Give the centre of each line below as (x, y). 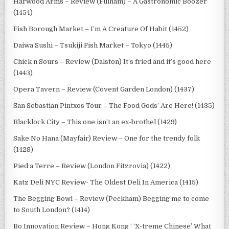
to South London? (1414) (52, 210)
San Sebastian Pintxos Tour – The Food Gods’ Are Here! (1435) (114, 105)
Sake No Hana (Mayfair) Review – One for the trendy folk (107, 138)
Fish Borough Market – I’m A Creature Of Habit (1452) (101, 29)
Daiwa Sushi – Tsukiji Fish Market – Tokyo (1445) (93, 45)
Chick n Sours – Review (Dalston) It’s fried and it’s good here (112, 61)
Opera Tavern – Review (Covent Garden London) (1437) (104, 89)
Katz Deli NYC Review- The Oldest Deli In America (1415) (106, 182)
